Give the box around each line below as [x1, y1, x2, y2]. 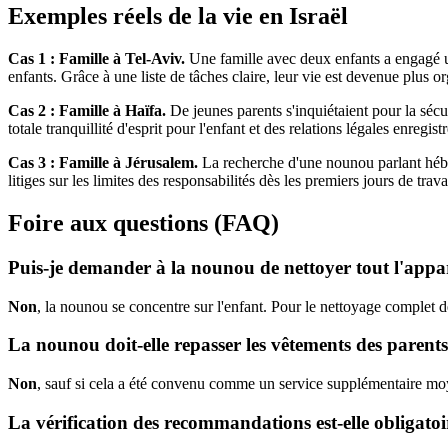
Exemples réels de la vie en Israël [8, 3, 348, 30]
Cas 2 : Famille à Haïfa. [8, 102, 166, 120]
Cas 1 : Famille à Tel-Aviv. [8, 50, 185, 68]
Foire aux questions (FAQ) [8, 210, 279, 237]
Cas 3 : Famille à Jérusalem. [8, 154, 198, 172]
